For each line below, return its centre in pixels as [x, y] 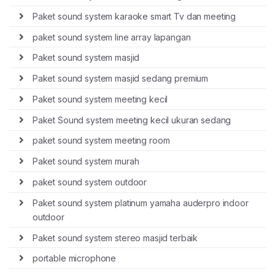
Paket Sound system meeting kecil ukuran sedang [132, 120]
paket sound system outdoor [90, 182]
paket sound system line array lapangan [111, 37]
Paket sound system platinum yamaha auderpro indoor [140, 203]
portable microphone [74, 258]
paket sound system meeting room [101, 141]
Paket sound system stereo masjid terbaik [115, 238]
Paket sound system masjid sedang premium [120, 79]
